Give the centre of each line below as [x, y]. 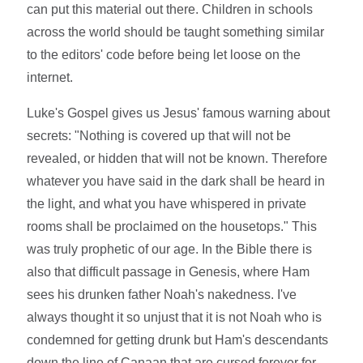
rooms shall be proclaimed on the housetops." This [172, 227]
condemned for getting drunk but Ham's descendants [178, 340]
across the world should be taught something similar [176, 32]
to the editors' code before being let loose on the [164, 55]
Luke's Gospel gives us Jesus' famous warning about [179, 113]
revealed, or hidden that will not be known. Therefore [177, 159]
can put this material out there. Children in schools [170, 10]
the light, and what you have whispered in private [167, 204]
